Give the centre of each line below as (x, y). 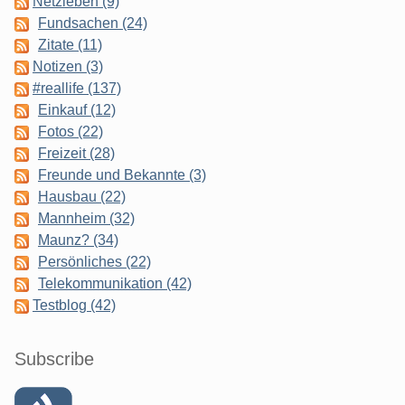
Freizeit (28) (76, 153)
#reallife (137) (77, 88)
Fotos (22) (71, 131)
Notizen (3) (68, 66)
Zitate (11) (70, 44)
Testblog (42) (74, 305)
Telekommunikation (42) (115, 283)
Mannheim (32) (86, 218)
